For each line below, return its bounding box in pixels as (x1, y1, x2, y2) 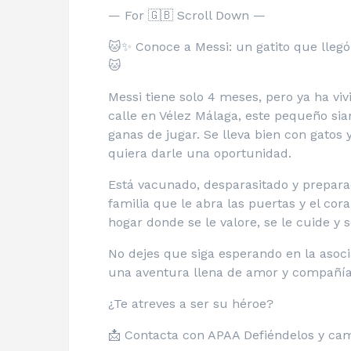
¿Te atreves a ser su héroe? (108, 295, 273, 311)
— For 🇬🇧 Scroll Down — (108, 7, 266, 23)
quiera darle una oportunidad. (108, 145, 291, 161)
